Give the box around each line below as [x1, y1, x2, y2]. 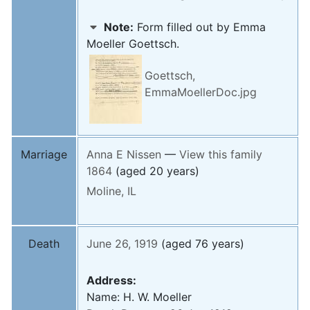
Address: [86, 273, 136, 288]
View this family [179, 147, 262, 162]
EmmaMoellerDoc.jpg [145, 85, 257, 100]
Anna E [86, 147, 127, 162]
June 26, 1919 [86, 237, 158, 251]
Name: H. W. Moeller [86, 290, 192, 304]
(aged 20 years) [116, 164, 199, 179]
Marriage [21, 147, 67, 162]
